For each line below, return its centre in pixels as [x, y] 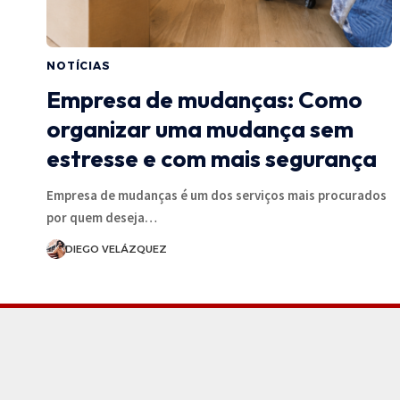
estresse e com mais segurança [212, 158]
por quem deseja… [102, 217]
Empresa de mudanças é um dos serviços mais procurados [217, 195]
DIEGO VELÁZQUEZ [116, 249]
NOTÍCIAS [79, 65]
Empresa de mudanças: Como [204, 99]
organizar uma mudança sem [200, 129]
